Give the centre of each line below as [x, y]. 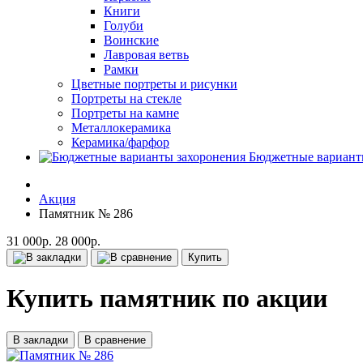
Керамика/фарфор [120, 142]
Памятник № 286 [86, 214]
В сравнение [115, 340]
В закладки [41, 340]
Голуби [124, 26]
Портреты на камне [125, 113]
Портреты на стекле [126, 98]
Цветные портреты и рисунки [154, 84]
